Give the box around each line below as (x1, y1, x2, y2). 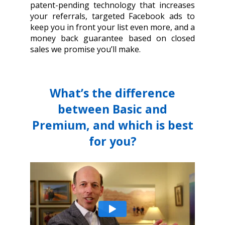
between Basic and (58, 101, 167, 118)
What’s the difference (50, 85, 175, 101)
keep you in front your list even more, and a (30, 22, 195, 33)
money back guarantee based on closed (30, 33, 195, 44)
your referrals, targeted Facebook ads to (30, 11, 195, 22)
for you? (88, 133, 137, 150)
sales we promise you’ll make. (30, 44, 141, 55)
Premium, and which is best (32, 117, 193, 134)
